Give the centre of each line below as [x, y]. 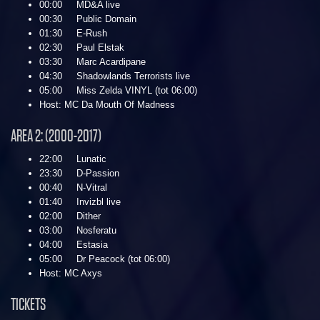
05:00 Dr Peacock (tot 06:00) [105, 259]
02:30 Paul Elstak [82, 48]
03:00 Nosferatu [78, 231]
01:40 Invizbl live [80, 202]
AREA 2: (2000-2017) [56, 136]
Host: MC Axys [74, 274]
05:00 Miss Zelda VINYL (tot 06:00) [118, 91]
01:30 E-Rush [73, 34]
